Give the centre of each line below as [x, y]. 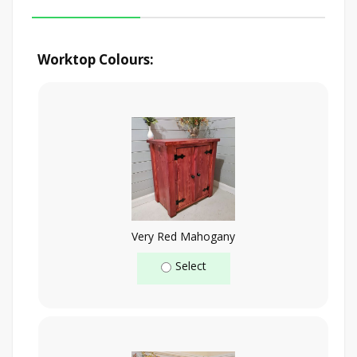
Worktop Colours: [96, 59]
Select [190, 265]
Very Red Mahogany [183, 236]
